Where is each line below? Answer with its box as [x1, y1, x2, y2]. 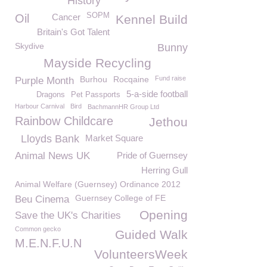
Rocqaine [113, 74, 149, 84]
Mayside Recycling [44, 56, 151, 70]
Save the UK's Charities [15, 210, 121, 221]
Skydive [15, 41, 44, 51]
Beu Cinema [15, 194, 69, 205]
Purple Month [15, 75, 74, 86]
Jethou [149, 115, 188, 129]
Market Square [85, 133, 143, 143]
